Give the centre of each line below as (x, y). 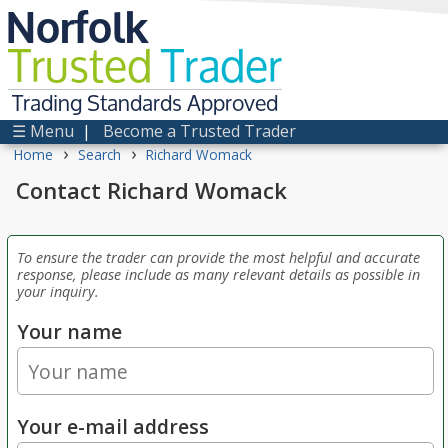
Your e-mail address (113, 427)
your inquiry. (58, 291)
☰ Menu (43, 131)
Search (99, 154)
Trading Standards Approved (145, 103)
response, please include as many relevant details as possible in (218, 274)
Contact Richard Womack (151, 190)
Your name (69, 331)
